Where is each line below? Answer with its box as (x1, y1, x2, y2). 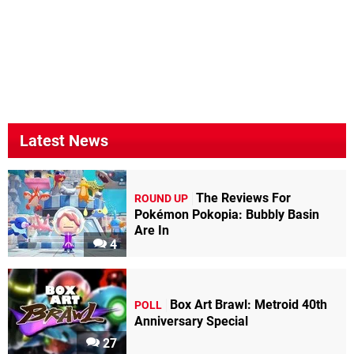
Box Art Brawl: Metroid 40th (170, 296, 327, 312)
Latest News (20, 131, 108, 151)
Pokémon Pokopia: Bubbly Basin (134, 206, 319, 222)
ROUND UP (134, 191, 188, 205)
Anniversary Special (134, 313, 248, 329)
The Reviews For (196, 190, 291, 205)
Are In (134, 222, 169, 238)
